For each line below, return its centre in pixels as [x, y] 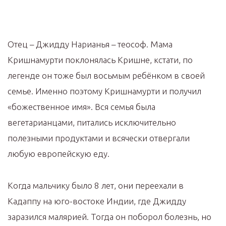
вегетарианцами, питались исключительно [92, 123]
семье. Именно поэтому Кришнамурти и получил [104, 91]
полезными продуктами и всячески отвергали [99, 138]
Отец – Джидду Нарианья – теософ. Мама [90, 44]
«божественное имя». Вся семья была [81, 107]
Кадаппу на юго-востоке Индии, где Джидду [97, 201]
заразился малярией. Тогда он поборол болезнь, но [109, 217]
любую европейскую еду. [59, 154]
